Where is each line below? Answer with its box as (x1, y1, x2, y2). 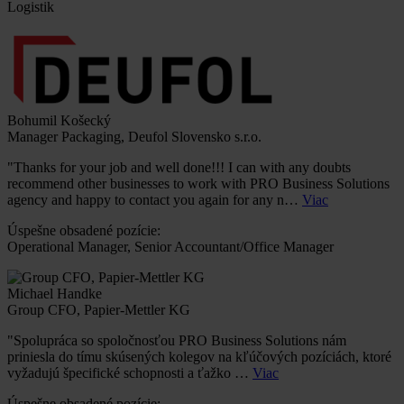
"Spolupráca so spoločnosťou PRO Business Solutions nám (7, 333, 346, 349)
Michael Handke (7, 286, 102, 302)
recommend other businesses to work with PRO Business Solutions (7, 176, 390, 192)
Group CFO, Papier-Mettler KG (7, 302, 190, 318)
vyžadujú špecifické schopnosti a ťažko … (7, 365, 252, 381)
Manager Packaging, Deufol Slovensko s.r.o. (7, 129, 262, 145)
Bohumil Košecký (7, 113, 111, 129)
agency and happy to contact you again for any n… (7, 192, 302, 208)
